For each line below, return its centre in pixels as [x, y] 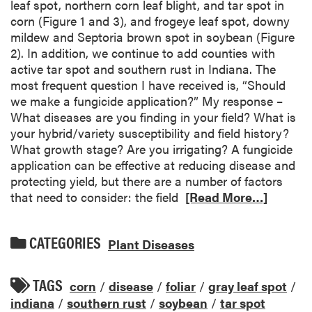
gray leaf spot [248, 286]
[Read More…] [226, 197]
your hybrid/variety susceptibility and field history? [150, 133]
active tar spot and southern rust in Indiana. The [143, 69]
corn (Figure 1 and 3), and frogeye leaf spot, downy [150, 21]
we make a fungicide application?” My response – [147, 101]
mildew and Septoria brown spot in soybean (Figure [153, 37]
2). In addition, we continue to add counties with [143, 53]
